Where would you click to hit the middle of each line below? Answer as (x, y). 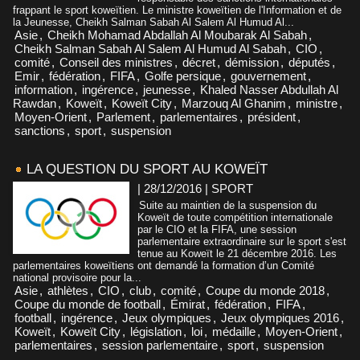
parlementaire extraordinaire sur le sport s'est (242, 241)
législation (156, 331)
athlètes (68, 290)
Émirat (188, 304)
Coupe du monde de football (88, 304)
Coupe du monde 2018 (265, 290)
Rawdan (35, 103)
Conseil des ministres (116, 62)
